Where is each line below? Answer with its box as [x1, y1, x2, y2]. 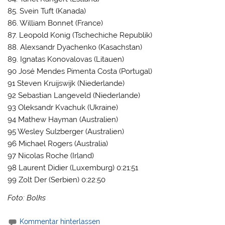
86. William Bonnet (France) [8, 19, 103, 28]
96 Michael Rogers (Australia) [8, 139, 108, 149]
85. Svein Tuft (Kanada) [8, 7, 86, 16]
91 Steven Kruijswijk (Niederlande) [8, 79, 125, 88]
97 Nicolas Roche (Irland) [8, 151, 94, 161]
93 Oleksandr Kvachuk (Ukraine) [8, 103, 119, 113]
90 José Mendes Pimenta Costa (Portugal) [8, 67, 153, 76]
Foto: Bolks [8, 193, 46, 202]
